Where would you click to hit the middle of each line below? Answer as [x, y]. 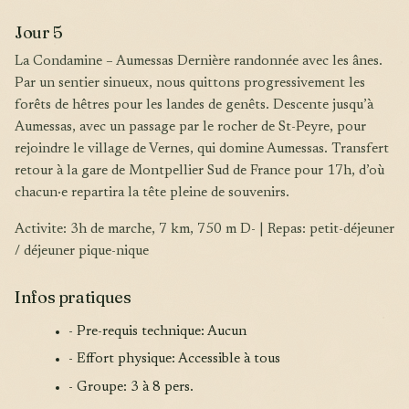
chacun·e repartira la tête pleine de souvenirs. [152, 193]
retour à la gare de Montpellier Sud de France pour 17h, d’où [199, 171]
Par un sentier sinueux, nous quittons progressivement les [190, 83]
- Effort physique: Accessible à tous [175, 360]
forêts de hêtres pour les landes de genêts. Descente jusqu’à [194, 105]
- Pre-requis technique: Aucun [158, 331]
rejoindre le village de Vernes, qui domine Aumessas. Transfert [202, 149]
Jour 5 [39, 32]
